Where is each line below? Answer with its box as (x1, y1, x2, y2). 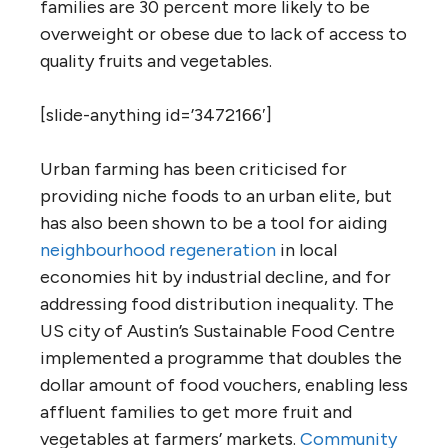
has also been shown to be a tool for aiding (40, 211, 387, 234)
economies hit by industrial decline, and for (40, 265, 391, 288)
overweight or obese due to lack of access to (40, 22, 407, 45)
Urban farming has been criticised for (40, 157, 347, 180)
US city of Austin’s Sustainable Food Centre (40, 319, 395, 342)
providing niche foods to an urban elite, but (40, 184, 392, 207)
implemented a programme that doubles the (40, 346, 402, 369)
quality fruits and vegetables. (40, 49, 272, 72)
